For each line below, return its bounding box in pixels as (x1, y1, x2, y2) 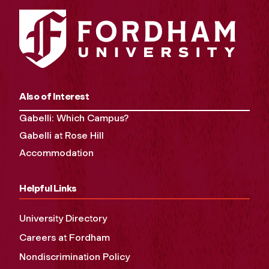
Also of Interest (19, 90, 89, 102)
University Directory (19, 212, 107, 224)
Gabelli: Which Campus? (19, 112, 128, 124)
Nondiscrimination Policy (19, 250, 130, 262)
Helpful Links (19, 182, 77, 194)
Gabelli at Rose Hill (19, 129, 104, 141)
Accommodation (19, 147, 94, 159)
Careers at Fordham (19, 231, 110, 243)
